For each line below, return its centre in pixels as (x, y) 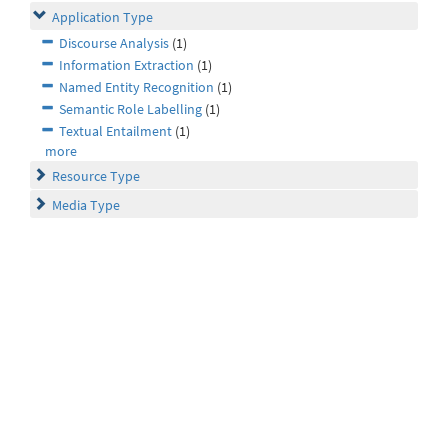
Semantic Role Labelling (130, 109)
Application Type (102, 17)
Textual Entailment (115, 131)
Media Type (86, 205)
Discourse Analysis (114, 43)
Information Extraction (126, 65)
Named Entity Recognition (136, 87)
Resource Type (96, 176)
